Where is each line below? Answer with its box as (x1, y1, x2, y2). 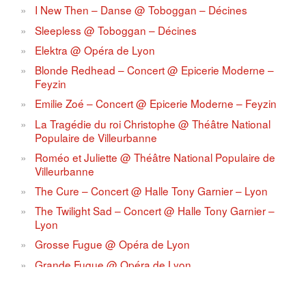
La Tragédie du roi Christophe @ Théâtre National (35, 115, 271, 131)
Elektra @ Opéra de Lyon (35, 42, 156, 57)
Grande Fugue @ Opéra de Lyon (35, 256, 192, 272)
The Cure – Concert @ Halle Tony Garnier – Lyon (35, 183, 268, 198)
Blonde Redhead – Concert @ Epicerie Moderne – (35, 62, 275, 78)
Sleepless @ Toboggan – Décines (35, 22, 197, 38)
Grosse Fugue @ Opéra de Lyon (35, 236, 191, 252)
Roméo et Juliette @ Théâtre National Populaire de (35, 149, 276, 165)
